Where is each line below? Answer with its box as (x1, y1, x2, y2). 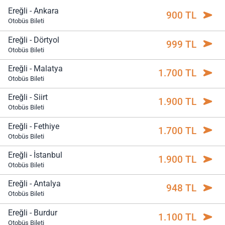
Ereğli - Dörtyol (8, 35, 59, 45)
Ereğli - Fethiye (8, 121, 59, 131)
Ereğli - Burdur (8, 207, 57, 217)
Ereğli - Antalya (8, 179, 61, 189)
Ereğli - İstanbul (8, 150, 62, 160)
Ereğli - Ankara (8, 6, 59, 16)
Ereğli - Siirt (8, 92, 48, 102)
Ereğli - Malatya (8, 63, 63, 73)
